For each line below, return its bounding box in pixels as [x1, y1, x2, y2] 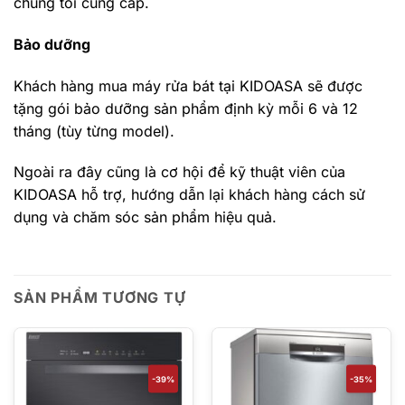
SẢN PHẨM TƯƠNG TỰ [14, 288, 186, 307]
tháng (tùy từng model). [14, 121, 174, 140]
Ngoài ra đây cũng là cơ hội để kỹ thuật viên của [14, 163, 345, 182]
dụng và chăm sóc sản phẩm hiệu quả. [14, 208, 277, 227]
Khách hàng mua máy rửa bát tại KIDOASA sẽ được [14, 76, 363, 95]
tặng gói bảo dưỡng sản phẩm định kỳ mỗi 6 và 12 [14, 99, 358, 118]
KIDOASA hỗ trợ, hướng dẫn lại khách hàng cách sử [14, 185, 365, 204]
